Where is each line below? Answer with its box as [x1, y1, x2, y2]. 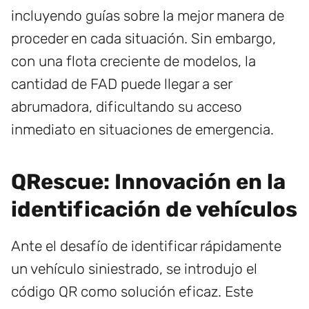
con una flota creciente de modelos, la [11, 52, 256, 70]
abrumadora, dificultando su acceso [11, 98, 242, 116]
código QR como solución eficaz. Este [11, 283, 253, 301]
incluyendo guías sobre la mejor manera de [11, 7, 284, 25]
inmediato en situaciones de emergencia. [11, 121, 274, 139]
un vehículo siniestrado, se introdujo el [11, 260, 257, 278]
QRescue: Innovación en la [11, 169, 286, 195]
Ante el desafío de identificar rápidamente [11, 237, 281, 255]
